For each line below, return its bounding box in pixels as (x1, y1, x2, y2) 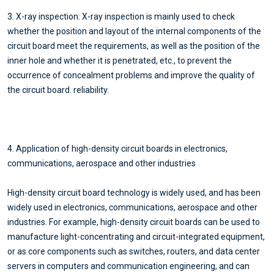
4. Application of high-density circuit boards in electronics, (7, 143, 228, 154)
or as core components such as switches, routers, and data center (7, 246, 260, 256)
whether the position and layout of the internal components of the (7, 26, 261, 36)
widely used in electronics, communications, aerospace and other (7, 202, 257, 212)
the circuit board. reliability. (7, 84, 109, 95)
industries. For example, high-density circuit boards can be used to (7, 217, 260, 227)
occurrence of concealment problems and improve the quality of (7, 70, 255, 80)
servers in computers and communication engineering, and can (7, 261, 250, 271)
